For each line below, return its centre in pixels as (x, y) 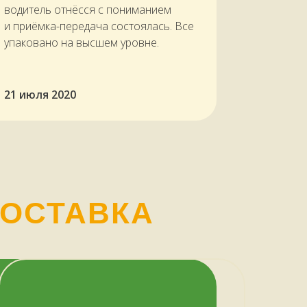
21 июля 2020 (40, 95)
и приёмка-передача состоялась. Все (99, 26)
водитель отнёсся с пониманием (88, 10)
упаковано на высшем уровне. (82, 43)
